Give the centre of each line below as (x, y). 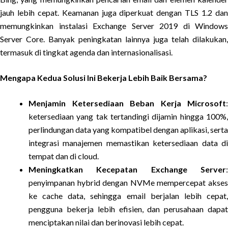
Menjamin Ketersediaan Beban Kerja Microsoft (127, 103)
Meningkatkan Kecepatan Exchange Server (127, 169)
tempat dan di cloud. (64, 156)
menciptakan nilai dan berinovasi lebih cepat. (106, 222)
